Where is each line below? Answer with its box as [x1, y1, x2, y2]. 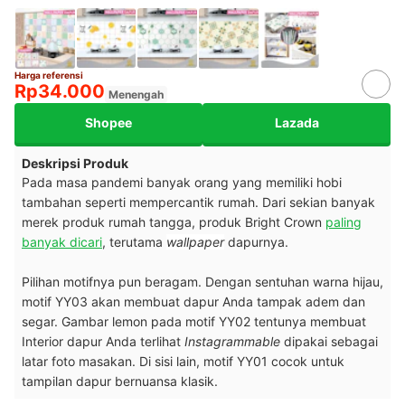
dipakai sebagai [280, 333, 378, 349]
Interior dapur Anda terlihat [22, 333, 184, 349]
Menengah [108, 87, 164, 101]
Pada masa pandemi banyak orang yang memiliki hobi [22, 174, 342, 190]
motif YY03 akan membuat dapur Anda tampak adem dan [22, 293, 365, 309]
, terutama [102, 233, 166, 250]
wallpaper [166, 233, 224, 250]
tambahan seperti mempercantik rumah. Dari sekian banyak [22, 193, 375, 210]
